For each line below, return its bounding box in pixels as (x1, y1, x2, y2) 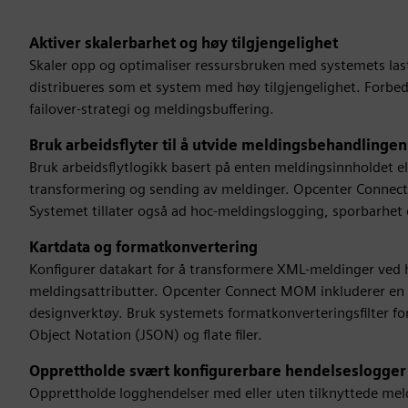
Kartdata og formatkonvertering (29, 239, 258, 256)
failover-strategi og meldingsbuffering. (29, 100, 274, 117)
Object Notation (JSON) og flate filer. (29, 326, 262, 343)
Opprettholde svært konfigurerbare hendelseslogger (29, 362, 406, 380)
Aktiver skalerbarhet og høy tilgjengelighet (29, 35, 338, 52)
